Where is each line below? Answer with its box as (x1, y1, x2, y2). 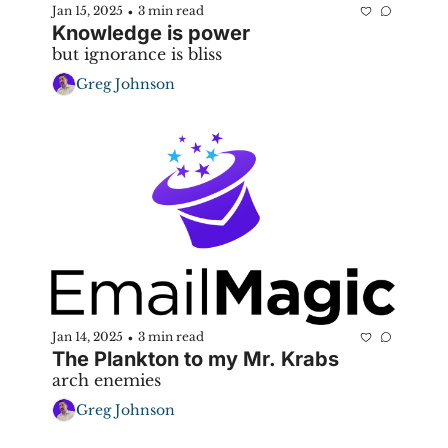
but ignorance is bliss (52, 43, 222, 64)
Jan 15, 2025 (52, 3, 123, 18)
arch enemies (52, 369, 161, 390)
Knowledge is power (52, 20, 250, 45)
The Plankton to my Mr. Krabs (52, 346, 339, 371)
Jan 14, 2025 (52, 329, 123, 345)
